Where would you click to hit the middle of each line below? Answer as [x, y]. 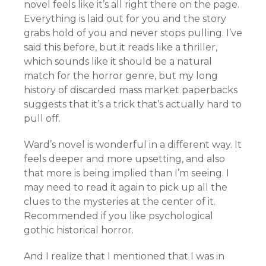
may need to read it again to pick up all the [126, 187]
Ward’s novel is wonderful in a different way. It [133, 145]
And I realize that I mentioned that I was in [124, 256]
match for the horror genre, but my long [121, 76]
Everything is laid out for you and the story [125, 19]
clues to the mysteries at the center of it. [120, 202]
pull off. [42, 118]
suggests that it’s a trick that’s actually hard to [133, 104]
